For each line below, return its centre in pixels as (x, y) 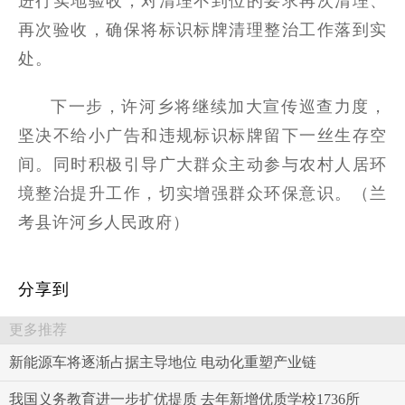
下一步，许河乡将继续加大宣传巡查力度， (219, 107)
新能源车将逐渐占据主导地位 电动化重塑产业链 (163, 362)
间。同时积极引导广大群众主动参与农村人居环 (202, 165)
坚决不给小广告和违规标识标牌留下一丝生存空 (202, 136)
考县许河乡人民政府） (104, 222)
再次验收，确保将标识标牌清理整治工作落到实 (202, 30)
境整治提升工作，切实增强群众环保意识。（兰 (202, 193)
